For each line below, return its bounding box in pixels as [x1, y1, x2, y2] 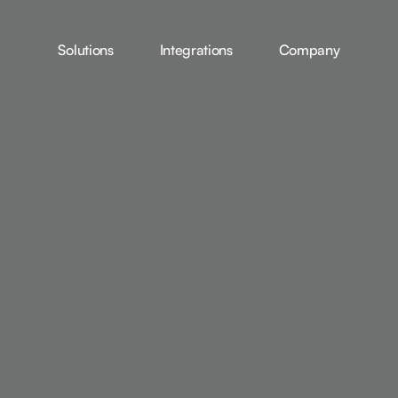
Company [278, 40, 340, 59]
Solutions [58, 40, 114, 59]
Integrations [159, 40, 233, 59]
